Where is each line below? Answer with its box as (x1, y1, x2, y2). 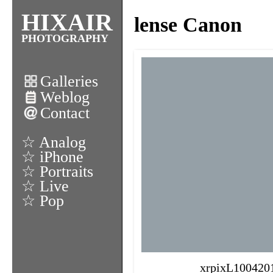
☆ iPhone (21, 148, 83, 166)
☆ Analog (21, 133, 86, 151)
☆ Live (21, 177, 69, 195)
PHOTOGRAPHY (21, 32, 108, 44)
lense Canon (134, 13, 242, 37)
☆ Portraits (21, 163, 93, 180)
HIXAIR (21, 9, 113, 36)
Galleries (40, 73, 98, 90)
